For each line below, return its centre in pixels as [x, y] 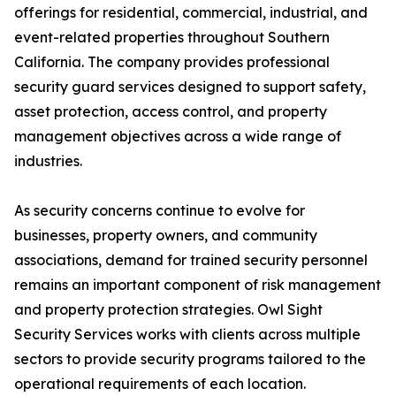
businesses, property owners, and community [166, 235]
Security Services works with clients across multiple [187, 334]
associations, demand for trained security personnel [191, 260]
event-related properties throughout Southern [172, 37]
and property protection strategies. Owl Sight [168, 309]
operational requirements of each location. [160, 384]
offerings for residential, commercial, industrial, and [191, 12]
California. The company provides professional [172, 62]
